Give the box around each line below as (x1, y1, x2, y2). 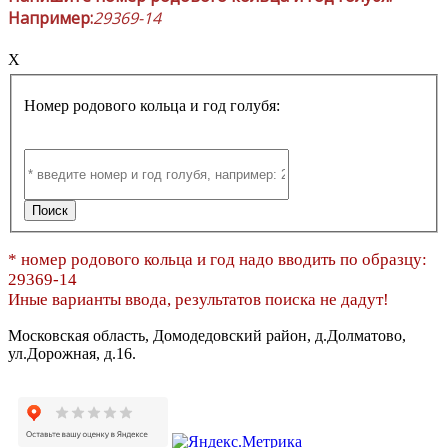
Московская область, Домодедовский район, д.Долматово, (8, 327, 406, 345)
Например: (8, 7, 93, 30)
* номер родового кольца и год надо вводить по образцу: (8, 250, 427, 270)
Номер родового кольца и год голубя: (24, 97, 280, 115)
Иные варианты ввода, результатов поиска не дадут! (8, 290, 389, 310)
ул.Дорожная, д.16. (8, 345, 136, 363)
